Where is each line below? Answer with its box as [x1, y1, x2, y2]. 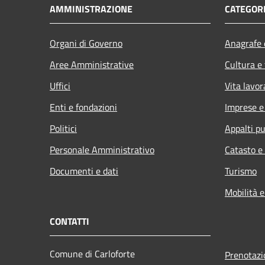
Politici [50, 121, 77, 135]
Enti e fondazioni [50, 99, 117, 114]
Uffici [50, 78, 70, 93]
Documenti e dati [50, 163, 118, 178]
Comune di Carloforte [50, 246, 135, 261]
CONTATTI [50, 214, 89, 228]
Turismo [225, 163, 257, 178]
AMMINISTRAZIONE [50, 1, 132, 16]
